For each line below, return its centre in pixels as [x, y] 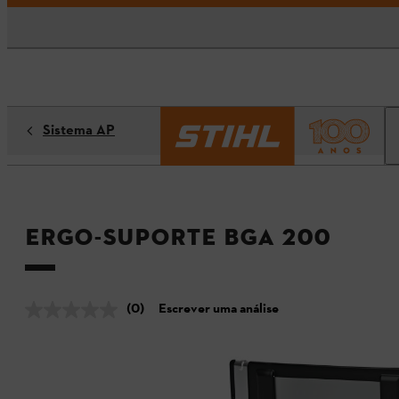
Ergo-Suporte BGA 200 [178, 238]
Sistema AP [79, 131]
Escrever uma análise [219, 310]
